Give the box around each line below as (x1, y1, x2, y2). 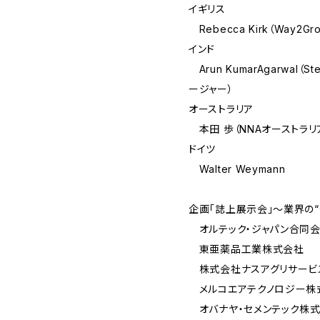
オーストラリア (189, 103, 254, 115)
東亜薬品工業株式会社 (189, 243, 304, 255)
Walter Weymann (189, 163, 286, 175)
